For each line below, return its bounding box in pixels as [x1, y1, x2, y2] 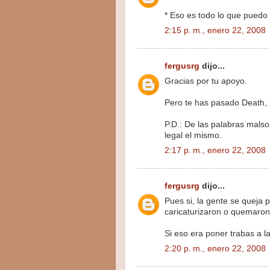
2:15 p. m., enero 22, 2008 [165, 25, 266, 35]
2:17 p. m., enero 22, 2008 [165, 145, 266, 155]
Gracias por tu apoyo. [165, 77, 247, 86]
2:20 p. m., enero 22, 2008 [165, 243, 266, 253]
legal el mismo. [165, 131, 222, 140]
